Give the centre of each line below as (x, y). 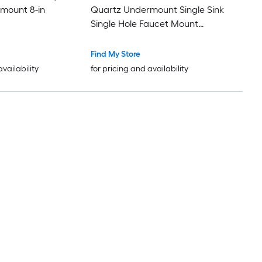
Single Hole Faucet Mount (144, 23)
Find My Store (115, 54)
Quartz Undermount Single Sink (157, 9)
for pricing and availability (139, 68)
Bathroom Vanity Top (134, 37)
